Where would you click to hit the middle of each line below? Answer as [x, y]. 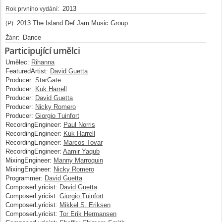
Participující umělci [42, 50]
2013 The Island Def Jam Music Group [71, 23]
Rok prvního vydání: [32, 9]
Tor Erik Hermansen [88, 214]
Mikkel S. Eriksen [85, 205]
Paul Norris [79, 124]
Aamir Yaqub [81, 151]
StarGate [48, 80]
